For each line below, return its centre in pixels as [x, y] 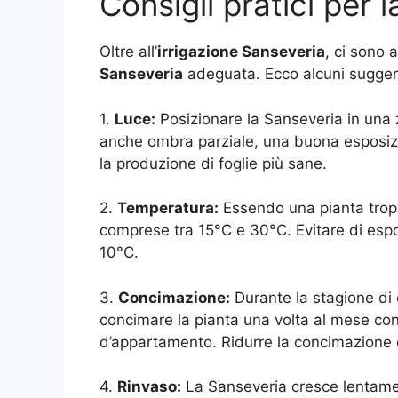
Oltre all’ [128, 52]
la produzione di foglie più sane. [213, 163]
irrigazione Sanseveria [241, 52]
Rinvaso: [149, 387]
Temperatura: [168, 208]
